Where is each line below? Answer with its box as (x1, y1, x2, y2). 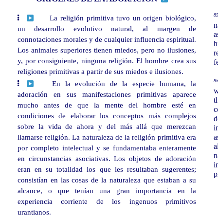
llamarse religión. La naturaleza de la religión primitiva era (17, 133, 196, 142)
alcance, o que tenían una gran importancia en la (17, 186, 196, 195)
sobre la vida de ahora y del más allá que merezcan (17, 122, 196, 131)
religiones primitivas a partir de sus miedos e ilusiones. (17, 67, 183, 76)
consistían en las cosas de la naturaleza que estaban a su (17, 176, 196, 184)
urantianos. (17, 208, 51, 217)
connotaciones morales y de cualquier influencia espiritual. (17, 35, 196, 44)
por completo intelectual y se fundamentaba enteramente (17, 144, 196, 152)
